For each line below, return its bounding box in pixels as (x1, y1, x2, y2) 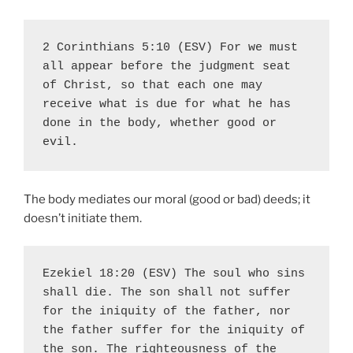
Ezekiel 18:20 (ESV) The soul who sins (43, 266, 305, 281)
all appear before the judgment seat (43, 60, 291, 74)
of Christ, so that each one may (43, 79, 262, 93)
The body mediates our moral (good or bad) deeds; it (24, 192, 310, 207)
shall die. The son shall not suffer (43, 285, 291, 299)
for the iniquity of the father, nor (43, 304, 291, 318)
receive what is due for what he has (43, 98, 291, 112)
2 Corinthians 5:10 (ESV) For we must (43, 41, 298, 55)
